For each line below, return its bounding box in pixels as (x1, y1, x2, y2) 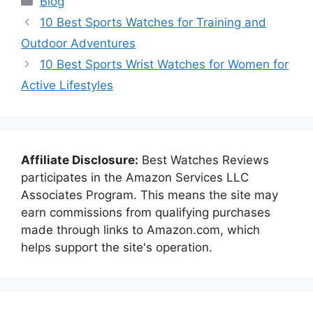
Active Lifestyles (21, 78, 113, 92)
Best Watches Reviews (138, 153, 269, 167)
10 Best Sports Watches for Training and (40, 15, 267, 29)
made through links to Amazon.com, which (21, 223, 260, 237)
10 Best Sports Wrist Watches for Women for (40, 57, 289, 71)
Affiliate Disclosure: (21, 153, 138, 167)
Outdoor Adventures (21, 36, 136, 50)
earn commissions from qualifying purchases (21, 205, 270, 219)
